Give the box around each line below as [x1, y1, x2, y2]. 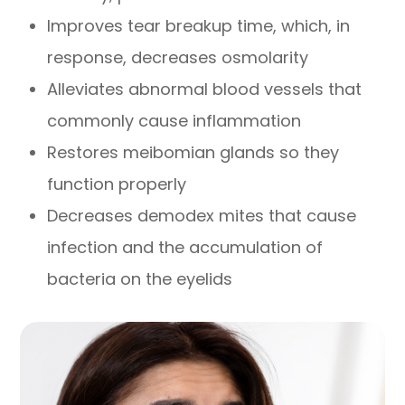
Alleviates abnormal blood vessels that [47, 77, 363, 100]
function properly [47, 172, 187, 195]
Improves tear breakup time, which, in [47, 14, 351, 37]
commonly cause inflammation [47, 108, 302, 132]
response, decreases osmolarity [47, 45, 309, 69]
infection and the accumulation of [47, 235, 324, 259]
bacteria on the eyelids [47, 267, 233, 290]
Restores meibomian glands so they [47, 140, 340, 164]
